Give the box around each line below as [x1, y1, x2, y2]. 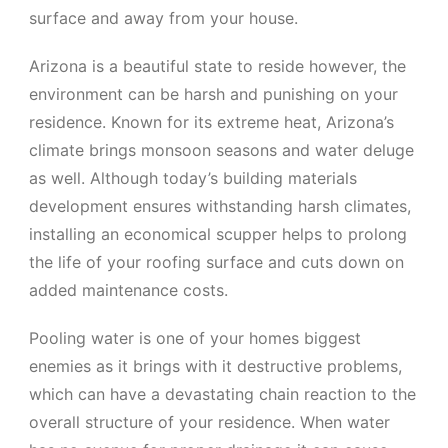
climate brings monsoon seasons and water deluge [29, 139, 415, 160]
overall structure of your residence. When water [29, 411, 391, 432]
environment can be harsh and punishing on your [29, 83, 399, 104]
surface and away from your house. [29, 7, 299, 28]
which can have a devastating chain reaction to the [29, 383, 417, 404]
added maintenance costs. [29, 279, 229, 300]
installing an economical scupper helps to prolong [29, 223, 408, 244]
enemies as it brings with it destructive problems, [29, 355, 403, 376]
